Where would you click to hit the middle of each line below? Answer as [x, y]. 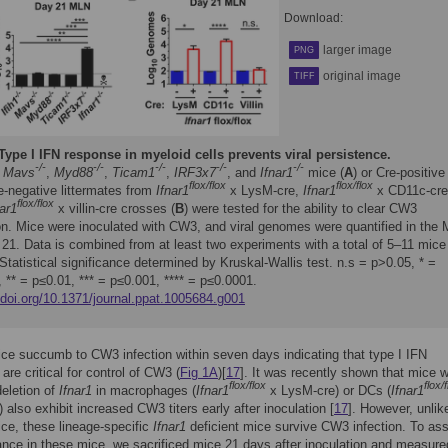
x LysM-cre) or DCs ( [328, 390]
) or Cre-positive [399, 172]
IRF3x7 [195, 172]
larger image [357, 50]
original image [362, 76]
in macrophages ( [144, 390]
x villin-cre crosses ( [114, 208]
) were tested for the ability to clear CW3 [300, 208]
